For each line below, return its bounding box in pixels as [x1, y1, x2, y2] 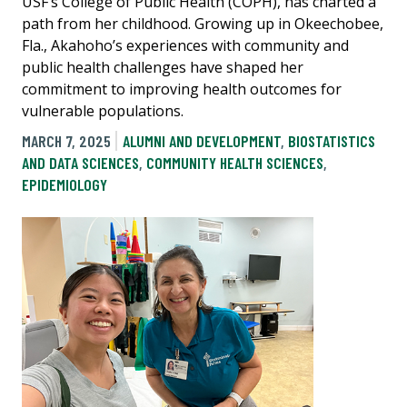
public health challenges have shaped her [22, 56, 303, 77]
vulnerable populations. [22, 100, 184, 121]
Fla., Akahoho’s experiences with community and [22, 35, 349, 55]
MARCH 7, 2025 [22, 130, 111, 151]
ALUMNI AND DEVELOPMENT [122, 130, 281, 151]
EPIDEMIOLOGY [22, 174, 107, 194]
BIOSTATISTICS [287, 130, 375, 151]
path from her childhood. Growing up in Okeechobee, [22, 13, 383, 34]
